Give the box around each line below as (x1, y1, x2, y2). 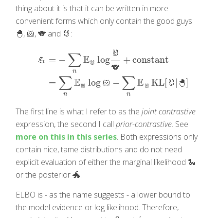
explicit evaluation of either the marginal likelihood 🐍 (16, 157, 196, 168)
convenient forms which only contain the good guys (16, 16, 192, 27)
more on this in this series (16, 131, 117, 143)
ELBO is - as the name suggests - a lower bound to (16, 189, 190, 200)
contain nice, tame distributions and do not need (16, 144, 182, 155)
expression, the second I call (16, 119, 116, 130)
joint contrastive (142, 106, 196, 117)
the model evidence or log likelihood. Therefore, (16, 201, 179, 213)
